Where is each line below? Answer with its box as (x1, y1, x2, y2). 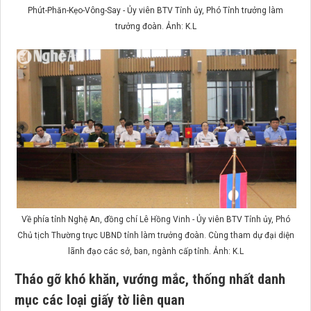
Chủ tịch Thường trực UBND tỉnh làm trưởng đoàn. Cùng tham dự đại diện (17, 230, 294, 241)
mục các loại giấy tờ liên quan (15, 292, 185, 309)
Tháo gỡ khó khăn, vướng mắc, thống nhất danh (15, 271, 285, 288)
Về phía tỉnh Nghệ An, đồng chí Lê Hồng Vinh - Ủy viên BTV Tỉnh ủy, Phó (21, 215, 290, 225)
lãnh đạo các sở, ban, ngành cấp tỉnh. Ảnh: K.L (67, 246, 244, 257)
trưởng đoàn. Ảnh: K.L (115, 22, 196, 32)
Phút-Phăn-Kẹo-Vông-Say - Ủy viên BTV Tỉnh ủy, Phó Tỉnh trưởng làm (28, 6, 283, 16)
